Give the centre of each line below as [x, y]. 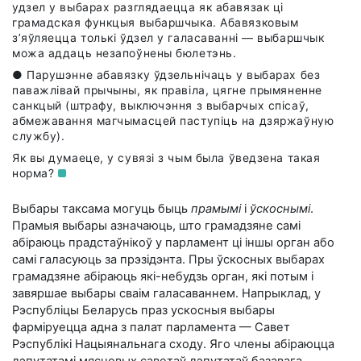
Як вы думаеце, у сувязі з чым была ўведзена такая [166, 158]
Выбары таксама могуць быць [102, 208]
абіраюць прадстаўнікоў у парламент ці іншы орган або [173, 242]
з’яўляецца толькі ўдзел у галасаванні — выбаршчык [168, 37]
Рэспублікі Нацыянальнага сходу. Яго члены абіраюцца [173, 344]
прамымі [216, 208]
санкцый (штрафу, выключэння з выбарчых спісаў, [161, 105]
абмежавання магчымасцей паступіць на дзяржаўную [173, 120]
